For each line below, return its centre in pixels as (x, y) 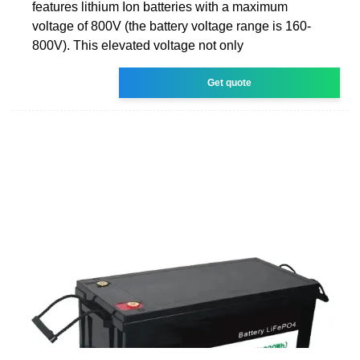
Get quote (230, 82)
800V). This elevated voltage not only (138, 45)
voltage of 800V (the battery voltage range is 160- (172, 26)
